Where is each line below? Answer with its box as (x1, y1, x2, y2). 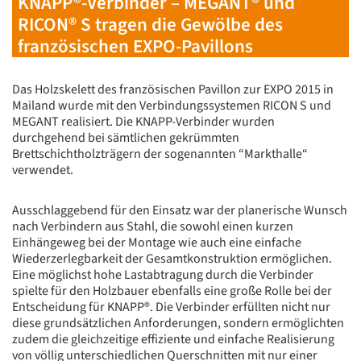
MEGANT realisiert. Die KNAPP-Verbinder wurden (12, 112, 275, 131)
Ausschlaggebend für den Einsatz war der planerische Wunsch (12, 201, 347, 219)
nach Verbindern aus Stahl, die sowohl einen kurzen (12, 217, 293, 235)
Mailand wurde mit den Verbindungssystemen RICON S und (12, 96, 331, 114)
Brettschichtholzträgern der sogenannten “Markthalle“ (12, 144, 308, 163)
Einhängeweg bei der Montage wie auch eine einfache (12, 233, 301, 251)
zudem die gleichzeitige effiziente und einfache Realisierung (12, 330, 334, 348)
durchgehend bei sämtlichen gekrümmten (12, 128, 239, 147)
